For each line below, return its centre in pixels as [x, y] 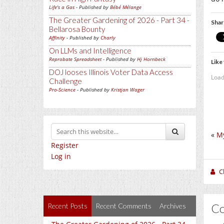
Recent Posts [67, 206]
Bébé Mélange [126, 7]
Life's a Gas [62, 7]
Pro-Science [62, 90]
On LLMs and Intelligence [90, 51]
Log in [61, 156]
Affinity [57, 38]
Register [65, 145]
